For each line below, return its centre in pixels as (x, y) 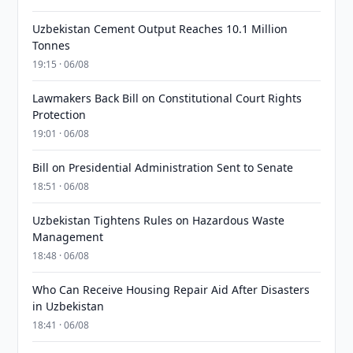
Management (68, 237)
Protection (59, 115)
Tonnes (52, 45)
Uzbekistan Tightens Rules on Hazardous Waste (159, 220)
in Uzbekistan (69, 306)
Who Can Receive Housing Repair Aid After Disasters (171, 290)
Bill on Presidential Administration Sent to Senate (163, 167)
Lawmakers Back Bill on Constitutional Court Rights (167, 98)
